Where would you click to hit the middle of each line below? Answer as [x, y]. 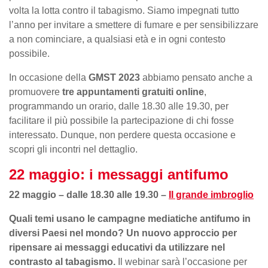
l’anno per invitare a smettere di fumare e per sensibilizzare [134, 25]
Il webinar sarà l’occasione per [182, 261]
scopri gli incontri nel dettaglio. [73, 149]
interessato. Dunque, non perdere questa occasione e [122, 135]
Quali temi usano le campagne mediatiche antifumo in [130, 218]
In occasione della [49, 77]
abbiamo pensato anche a [196, 77]
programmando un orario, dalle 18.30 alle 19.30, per [119, 106]
